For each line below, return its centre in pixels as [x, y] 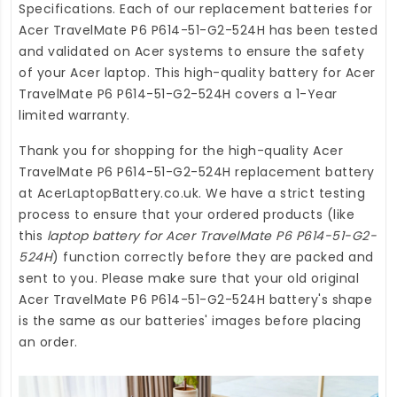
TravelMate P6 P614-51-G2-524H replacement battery [197, 172]
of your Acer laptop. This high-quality [144, 73]
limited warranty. [74, 116]
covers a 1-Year [284, 94]
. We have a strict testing [282, 194]
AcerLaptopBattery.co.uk [117, 194]
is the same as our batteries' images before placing [190, 321]
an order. [48, 343]
